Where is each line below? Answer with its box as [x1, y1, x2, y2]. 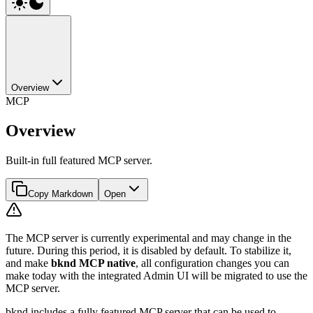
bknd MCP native [51, 256, 136, 269]
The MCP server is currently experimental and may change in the [6, 231, 291, 244]
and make [6, 256, 51, 269]
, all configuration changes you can [136, 256, 289, 269]
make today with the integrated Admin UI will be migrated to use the [6, 269, 307, 282]
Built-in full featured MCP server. [6, 154, 152, 166]
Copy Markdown [28, 188, 93, 199]
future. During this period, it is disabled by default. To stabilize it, [6, 244, 291, 256]
